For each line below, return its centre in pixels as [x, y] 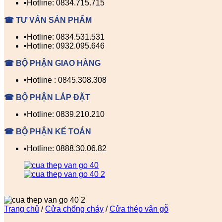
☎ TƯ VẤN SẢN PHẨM [48, 20]
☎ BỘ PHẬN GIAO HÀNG [52, 63]
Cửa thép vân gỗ [139, 209]
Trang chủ [22, 209]
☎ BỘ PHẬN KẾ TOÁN [48, 132]
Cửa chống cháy [74, 209]
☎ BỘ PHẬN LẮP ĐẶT [47, 97]
